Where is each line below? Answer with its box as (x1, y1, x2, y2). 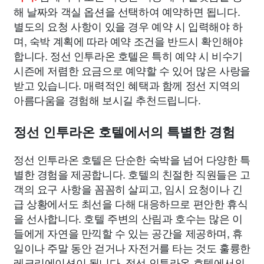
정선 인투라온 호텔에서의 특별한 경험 (14, 124, 235, 140)
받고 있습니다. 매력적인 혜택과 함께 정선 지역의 (14, 77, 240, 93)
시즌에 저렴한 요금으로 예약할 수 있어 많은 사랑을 (14, 62, 250, 78)
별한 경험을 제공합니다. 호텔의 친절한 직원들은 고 (14, 166, 250, 181)
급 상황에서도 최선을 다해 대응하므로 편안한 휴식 (14, 195, 248, 211)
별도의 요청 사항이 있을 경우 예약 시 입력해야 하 (14, 18, 243, 34)
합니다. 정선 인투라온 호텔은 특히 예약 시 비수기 (14, 47, 243, 63)
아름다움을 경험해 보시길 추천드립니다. (14, 91, 201, 107)
